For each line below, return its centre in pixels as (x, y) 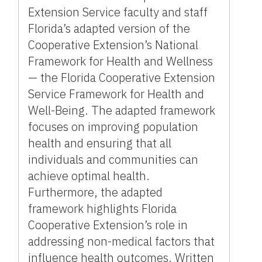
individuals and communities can (113, 160)
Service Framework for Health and (116, 94)
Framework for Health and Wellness (121, 61)
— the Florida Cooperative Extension (122, 78)
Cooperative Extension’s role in (108, 225)
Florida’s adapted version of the (109, 29)
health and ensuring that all (100, 143)
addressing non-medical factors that (122, 242)
